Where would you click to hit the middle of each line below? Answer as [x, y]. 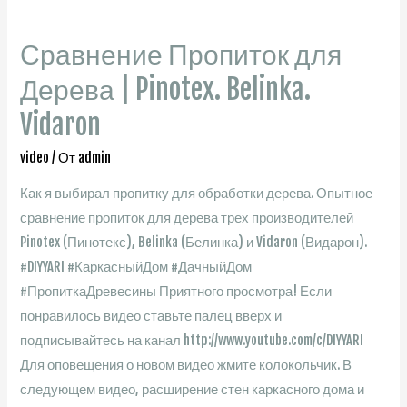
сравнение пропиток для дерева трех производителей [187, 217]
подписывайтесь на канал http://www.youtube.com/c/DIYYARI [192, 340]
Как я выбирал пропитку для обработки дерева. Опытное [197, 193]
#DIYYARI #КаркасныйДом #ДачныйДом [136, 266]
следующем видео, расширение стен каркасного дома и [193, 389]
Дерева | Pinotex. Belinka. [166, 90]
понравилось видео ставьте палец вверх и [151, 315]
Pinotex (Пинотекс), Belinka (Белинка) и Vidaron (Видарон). [194, 242]
